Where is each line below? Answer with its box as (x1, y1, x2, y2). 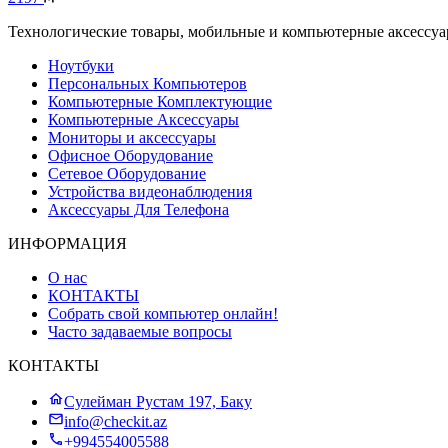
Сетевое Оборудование (48, 164, 206, 182)
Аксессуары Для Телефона (48, 200, 229, 218)
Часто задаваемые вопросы (48, 322, 232, 340)
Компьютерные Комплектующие (48, 92, 272, 110)
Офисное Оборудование (48, 146, 213, 164)
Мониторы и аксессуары (48, 128, 216, 146)
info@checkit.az (64, 412, 167, 430)
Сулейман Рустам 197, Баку (64, 392, 252, 410)
